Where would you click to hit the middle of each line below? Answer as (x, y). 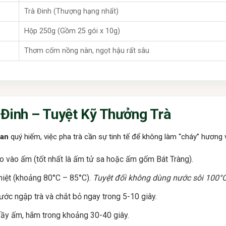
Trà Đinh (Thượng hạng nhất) (71, 12)
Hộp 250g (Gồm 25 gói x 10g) (72, 31)
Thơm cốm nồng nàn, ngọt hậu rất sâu (87, 51)
